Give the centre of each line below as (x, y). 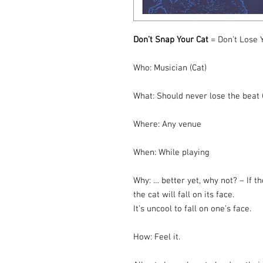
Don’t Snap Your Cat (172, 40)
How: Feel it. (157, 237)
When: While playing (171, 153)
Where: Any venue (167, 124)
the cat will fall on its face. (184, 195)
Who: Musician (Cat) (170, 68)
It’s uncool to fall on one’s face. (192, 209)
